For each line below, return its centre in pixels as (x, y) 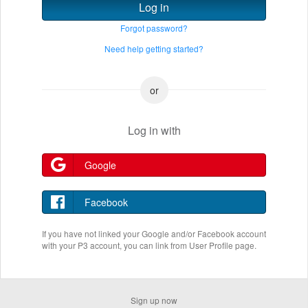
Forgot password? (154, 28)
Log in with (154, 130)
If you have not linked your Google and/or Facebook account (154, 233)
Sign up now (154, 300)
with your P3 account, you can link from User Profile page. (149, 245)
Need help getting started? (154, 48)
